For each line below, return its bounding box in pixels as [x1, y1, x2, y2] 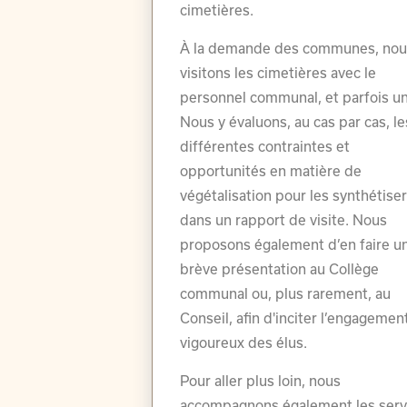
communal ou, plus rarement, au [180, 285, 392, 303]
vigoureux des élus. [180, 334, 308, 352]
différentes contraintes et [180, 138, 351, 155]
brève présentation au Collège [180, 261, 380, 278]
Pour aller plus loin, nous [180, 372, 342, 390]
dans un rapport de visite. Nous [180, 212, 388, 229]
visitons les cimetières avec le [180, 65, 377, 82]
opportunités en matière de [180, 163, 362, 180]
